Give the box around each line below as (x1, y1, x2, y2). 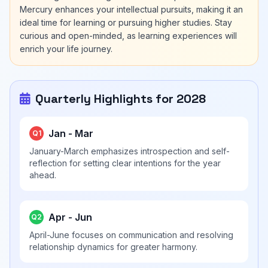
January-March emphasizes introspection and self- (29, 146, 230, 156)
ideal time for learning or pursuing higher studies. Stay (20, 17, 232, 28)
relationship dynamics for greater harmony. (29, 242, 197, 252)
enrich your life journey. (20, 44, 112, 54)
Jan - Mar (48, 127, 93, 139)
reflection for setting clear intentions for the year (29, 158, 221, 168)
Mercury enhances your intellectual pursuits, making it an (20, 4, 243, 14)
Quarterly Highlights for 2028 (35, 91, 206, 106)
